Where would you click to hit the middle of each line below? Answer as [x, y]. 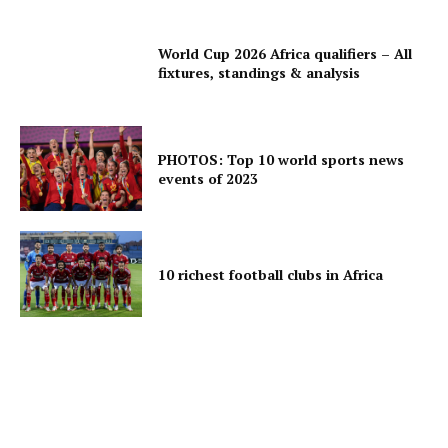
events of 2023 [208, 178]
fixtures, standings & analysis [259, 72]
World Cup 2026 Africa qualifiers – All [285, 53]
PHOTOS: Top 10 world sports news [281, 159]
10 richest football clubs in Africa [271, 274]
